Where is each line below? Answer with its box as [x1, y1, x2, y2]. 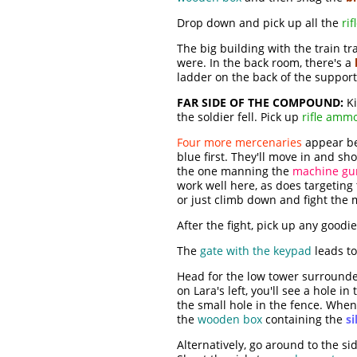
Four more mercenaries [177, 135, 302, 151]
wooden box [198, 312, 262, 328]
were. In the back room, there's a [177, 55, 355, 71]
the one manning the [177, 163, 292, 179]
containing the [262, 312, 346, 328]
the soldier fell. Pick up [177, 109, 302, 125]
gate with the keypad [200, 243, 312, 259]
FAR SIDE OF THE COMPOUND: [177, 95, 343, 111]
